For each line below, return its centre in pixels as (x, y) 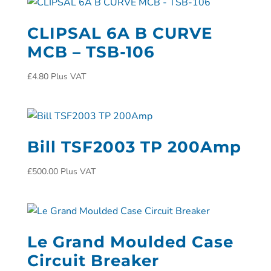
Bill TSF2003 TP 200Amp (134, 147)
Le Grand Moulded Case (130, 242)
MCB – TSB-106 (91, 52)
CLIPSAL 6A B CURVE (119, 33)
